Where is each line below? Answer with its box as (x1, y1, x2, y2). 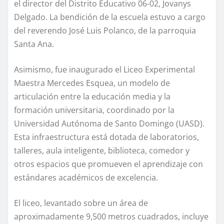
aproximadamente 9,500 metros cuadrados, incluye (14, 210, 208, 222)
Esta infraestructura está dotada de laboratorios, (14, 131, 199, 142)
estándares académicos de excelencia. (14, 171, 158, 183)
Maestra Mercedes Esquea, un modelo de (14, 77, 170, 88)
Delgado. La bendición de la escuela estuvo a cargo (14, 11, 205, 22)
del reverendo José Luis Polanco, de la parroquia (14, 24, 196, 36)
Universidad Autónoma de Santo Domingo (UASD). (14, 117, 204, 129)
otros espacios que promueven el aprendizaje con (14, 158, 203, 169)
